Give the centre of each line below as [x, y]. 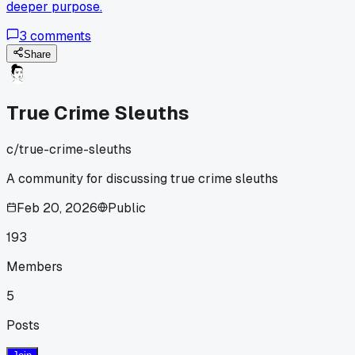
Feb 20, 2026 [57, 208]
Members [34, 266]
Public [127, 208]
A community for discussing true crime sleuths [142, 178]
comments [59, 36]
